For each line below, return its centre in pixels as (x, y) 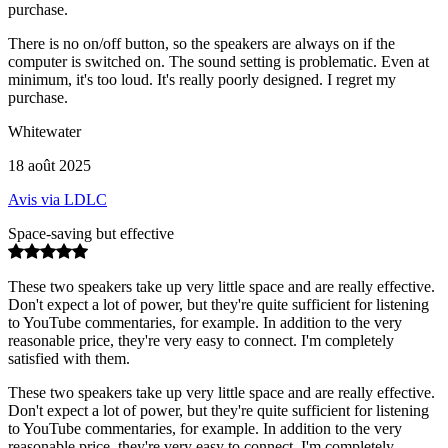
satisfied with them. (69, 358)
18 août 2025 (49, 165)
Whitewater (44, 131)
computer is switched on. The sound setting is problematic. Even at (218, 61)
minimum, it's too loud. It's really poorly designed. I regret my (202, 79)
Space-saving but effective (91, 233)
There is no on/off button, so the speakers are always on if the (201, 43)
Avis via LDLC (57, 199)
